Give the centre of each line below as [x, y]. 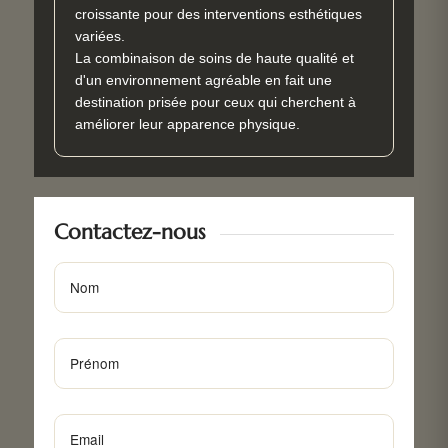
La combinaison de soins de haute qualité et [214, 58]
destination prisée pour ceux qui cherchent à [215, 102]
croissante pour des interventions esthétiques [218, 14]
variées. [100, 36]
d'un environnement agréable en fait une [203, 80]
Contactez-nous [129, 231]
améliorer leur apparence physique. [187, 124]
